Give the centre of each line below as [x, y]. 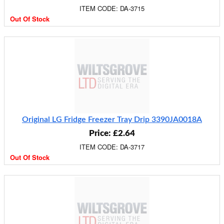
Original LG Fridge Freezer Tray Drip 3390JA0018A [112, 119]
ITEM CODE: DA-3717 [112, 147]
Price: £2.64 [112, 133]
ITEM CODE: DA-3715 [112, 8]
